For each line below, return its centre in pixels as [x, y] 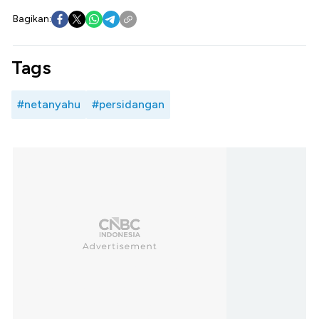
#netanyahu [49, 104]
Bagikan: [32, 19]
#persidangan [128, 104]
